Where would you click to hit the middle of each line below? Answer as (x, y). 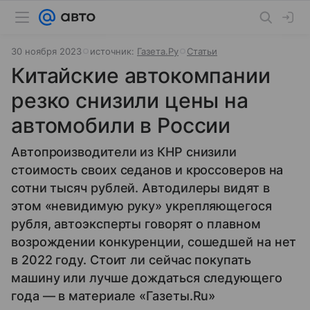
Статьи (202, 51)
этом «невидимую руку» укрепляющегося (142, 206)
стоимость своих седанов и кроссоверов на (147, 170)
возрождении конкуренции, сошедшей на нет (154, 242)
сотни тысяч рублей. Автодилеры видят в (140, 188)
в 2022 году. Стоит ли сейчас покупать (131, 260)
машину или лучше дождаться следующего (147, 278)
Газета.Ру (158, 51)
